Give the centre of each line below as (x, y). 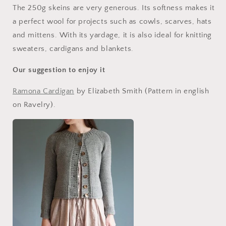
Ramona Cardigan (43, 91)
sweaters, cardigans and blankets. (73, 48)
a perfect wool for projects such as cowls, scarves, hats (112, 21)
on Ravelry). (34, 104)
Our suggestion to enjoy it (59, 70)
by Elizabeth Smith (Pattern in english (142, 91)
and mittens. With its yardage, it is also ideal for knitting (112, 35)
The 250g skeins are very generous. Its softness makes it (114, 8)
